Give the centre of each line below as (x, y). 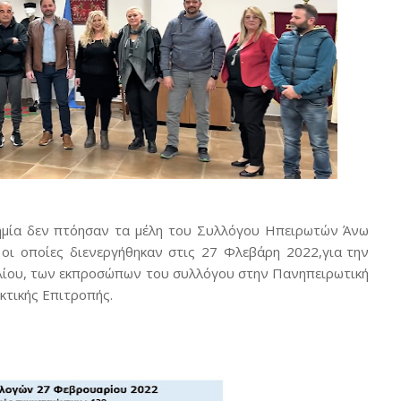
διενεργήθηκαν (116, 252)
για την (345, 252)
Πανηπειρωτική (321, 273)
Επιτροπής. (77, 294)
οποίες (42, 252)
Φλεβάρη (252, 252)
